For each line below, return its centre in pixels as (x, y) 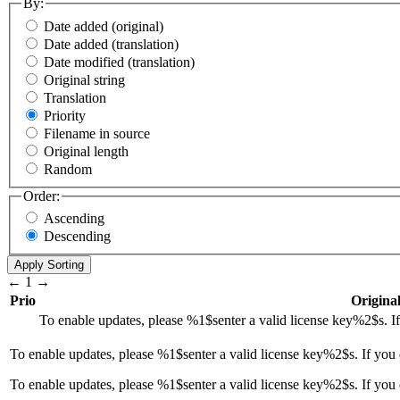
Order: (42, 196)
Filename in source (97, 133)
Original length (86, 151)
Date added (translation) (111, 44)
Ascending (74, 219)
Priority (65, 115)
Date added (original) (104, 26)
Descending (77, 237)
